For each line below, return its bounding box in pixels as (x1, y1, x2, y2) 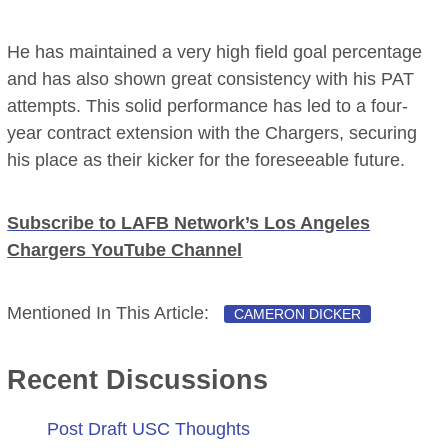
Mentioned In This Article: (7, 303, 215, 324)
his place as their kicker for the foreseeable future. (7, 150, 406, 171)
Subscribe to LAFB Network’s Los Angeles (7, 213, 371, 234)
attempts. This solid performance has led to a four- (7, 96, 409, 117)
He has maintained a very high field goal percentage (7, 42, 423, 63)
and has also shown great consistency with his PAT (7, 69, 415, 90)
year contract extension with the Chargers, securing (7, 123, 418, 144)
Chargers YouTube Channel (7, 240, 243, 261)
